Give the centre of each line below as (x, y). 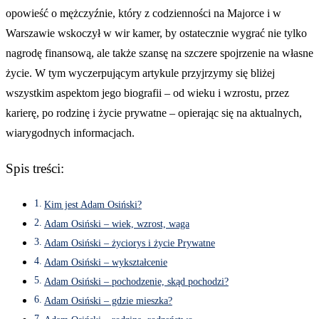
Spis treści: (35, 168)
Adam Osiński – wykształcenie (105, 262)
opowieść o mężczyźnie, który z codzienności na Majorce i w (143, 13)
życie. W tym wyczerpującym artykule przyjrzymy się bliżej (140, 73)
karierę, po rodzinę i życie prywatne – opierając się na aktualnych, (154, 113)
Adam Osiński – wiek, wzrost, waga (116, 224)
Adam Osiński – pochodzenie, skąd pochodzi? (136, 282)
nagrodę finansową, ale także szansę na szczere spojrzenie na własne (159, 53)
